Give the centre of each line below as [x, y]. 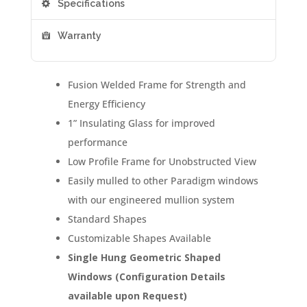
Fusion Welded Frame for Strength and [157, 85]
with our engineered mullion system [151, 200]
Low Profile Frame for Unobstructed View [162, 162]
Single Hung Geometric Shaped [144, 258]
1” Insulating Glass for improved [141, 123]
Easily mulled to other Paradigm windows [163, 181]
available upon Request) [127, 296]
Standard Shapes [107, 219]
